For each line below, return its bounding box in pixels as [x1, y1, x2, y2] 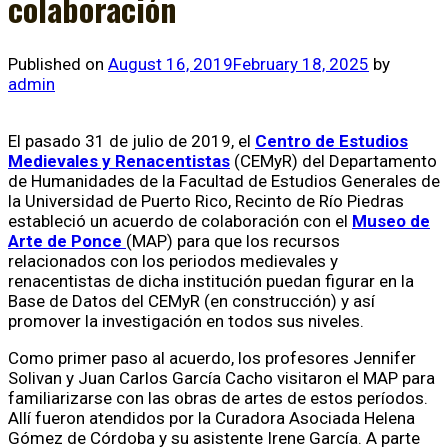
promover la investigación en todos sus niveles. [8, 310, 364, 331]
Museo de [352, 210, 430, 231]
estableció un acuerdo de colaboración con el [8, 210, 348, 231]
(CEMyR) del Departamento [230, 150, 437, 171]
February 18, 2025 [233, 53, 369, 74]
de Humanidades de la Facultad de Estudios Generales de [8, 170, 440, 191]
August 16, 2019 [108, 53, 233, 74]
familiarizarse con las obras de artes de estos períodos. [8, 387, 428, 408]
